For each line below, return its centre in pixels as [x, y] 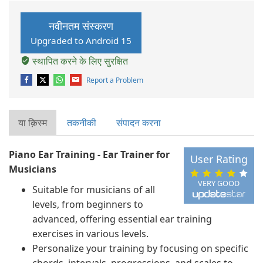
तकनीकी [82, 123]
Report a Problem [115, 80]
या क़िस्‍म [33, 123]
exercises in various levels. [90, 234]
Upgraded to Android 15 [81, 41]
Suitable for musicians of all [94, 190]
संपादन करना [139, 123]
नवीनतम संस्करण [81, 26]
